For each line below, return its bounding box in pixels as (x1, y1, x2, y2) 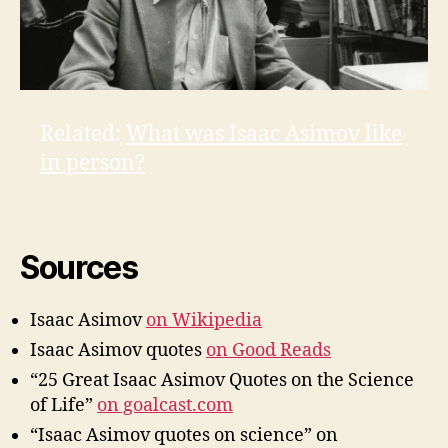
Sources (20, 248, 138, 288)
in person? (40, 150, 145, 178)
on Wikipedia (146, 309, 262, 333)
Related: (40, 121, 126, 149)
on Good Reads (206, 339, 331, 363)
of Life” (30, 394, 97, 418)
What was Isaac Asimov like (126, 121, 402, 149)
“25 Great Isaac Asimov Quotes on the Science (30, 369, 414, 393)
